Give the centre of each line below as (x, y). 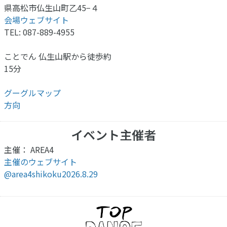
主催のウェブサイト (41, 161)
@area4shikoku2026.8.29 (51, 174)
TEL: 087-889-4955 (39, 32)
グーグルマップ (32, 92)
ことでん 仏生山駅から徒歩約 (58, 56)
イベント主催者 (113, 134)
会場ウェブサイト (36, 20)
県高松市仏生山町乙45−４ (51, 7)
